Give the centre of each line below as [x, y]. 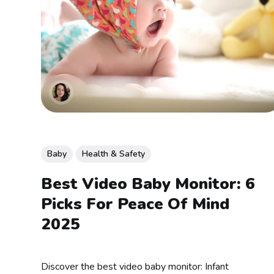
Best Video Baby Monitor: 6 [148, 184]
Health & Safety [114, 154]
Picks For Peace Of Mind [135, 204]
